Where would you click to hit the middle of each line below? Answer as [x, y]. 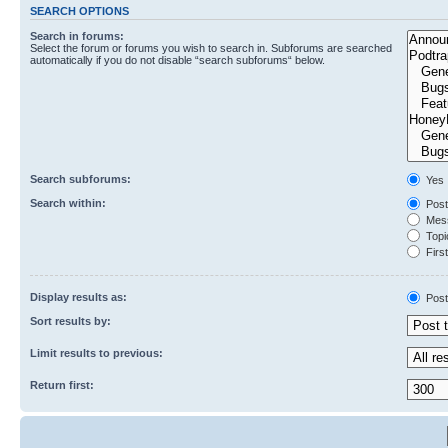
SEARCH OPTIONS [79, 11]
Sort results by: [70, 320]
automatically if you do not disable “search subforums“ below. [177, 59]
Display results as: [78, 296]
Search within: [68, 202]
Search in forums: [77, 35]
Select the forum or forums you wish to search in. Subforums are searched [211, 47]
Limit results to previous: [96, 352]
